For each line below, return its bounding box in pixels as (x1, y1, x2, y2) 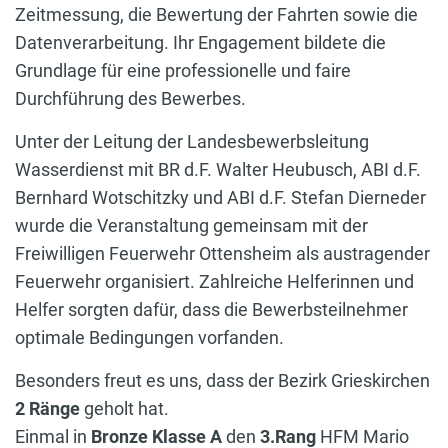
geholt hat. (80, 398, 169, 420)
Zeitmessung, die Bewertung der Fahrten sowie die (15, 4, 418, 26)
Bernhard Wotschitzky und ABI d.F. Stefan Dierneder (15, 187, 426, 209)
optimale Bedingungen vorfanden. (15, 327, 284, 349)
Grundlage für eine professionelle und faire (15, 60, 351, 82)
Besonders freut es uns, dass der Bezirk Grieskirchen (15, 370, 430, 392)
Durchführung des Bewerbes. (15, 88, 246, 110)
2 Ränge (15, 398, 80, 420)
